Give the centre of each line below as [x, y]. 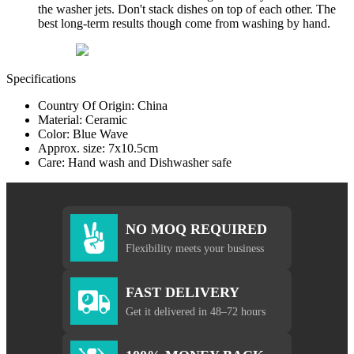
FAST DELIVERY [183, 292]
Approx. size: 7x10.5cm [98, 149]
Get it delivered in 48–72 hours [196, 311]
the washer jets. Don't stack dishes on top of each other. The [187, 9]
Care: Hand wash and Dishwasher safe [135, 163]
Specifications [41, 79]
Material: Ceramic [83, 120]
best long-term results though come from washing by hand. [184, 24]
